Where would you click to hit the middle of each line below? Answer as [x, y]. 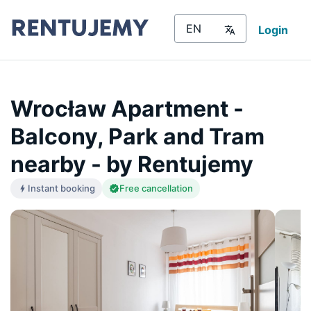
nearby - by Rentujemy [132, 164]
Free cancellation [156, 188]
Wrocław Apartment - [127, 108]
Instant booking [61, 188]
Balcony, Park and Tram [137, 136]
